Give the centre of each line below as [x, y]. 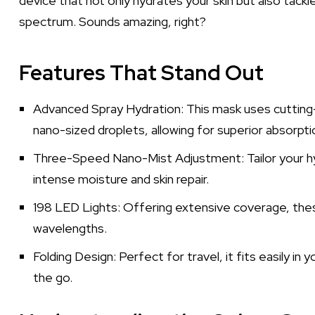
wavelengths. [70, 228]
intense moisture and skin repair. [121, 179]
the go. [53, 277]
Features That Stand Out [141, 72]
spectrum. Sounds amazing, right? [112, 21]
